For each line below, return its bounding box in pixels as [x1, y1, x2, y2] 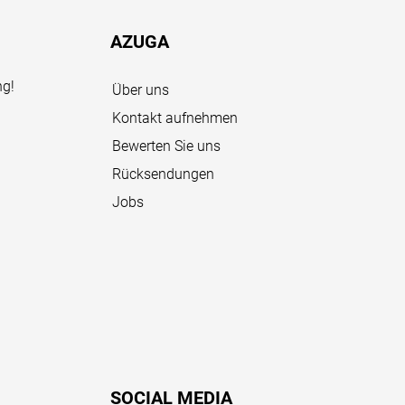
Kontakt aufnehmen [112, 109, 238, 127]
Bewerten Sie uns [112, 137, 221, 155]
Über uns [112, 81, 169, 99]
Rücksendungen [112, 165, 214, 184]
